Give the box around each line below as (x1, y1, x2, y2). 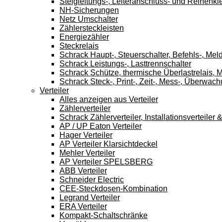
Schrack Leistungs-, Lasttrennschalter (59, 59, 191, 68)
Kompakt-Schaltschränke (59, 211, 148, 220)
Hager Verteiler (59, 131, 112, 139)
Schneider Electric (59, 175, 124, 184)
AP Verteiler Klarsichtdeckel (59, 140, 158, 148)
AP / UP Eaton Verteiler (59, 122, 142, 130)
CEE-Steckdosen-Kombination (59, 184, 167, 193)
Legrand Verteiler (59, 193, 120, 202)
